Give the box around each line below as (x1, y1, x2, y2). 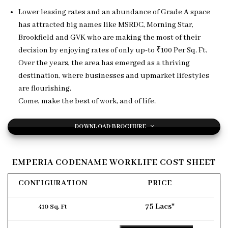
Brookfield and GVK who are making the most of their (18, 33, 201, 43)
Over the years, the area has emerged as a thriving (18, 59, 190, 68)
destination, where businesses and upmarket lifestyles (18, 71, 209, 81)
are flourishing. (18, 84, 71, 94)
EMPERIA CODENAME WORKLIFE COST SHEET (12, 157, 216, 168)
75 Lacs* (145, 201, 175, 212)
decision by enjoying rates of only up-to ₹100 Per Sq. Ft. (18, 46, 207, 55)
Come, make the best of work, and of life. (18, 97, 156, 106)
